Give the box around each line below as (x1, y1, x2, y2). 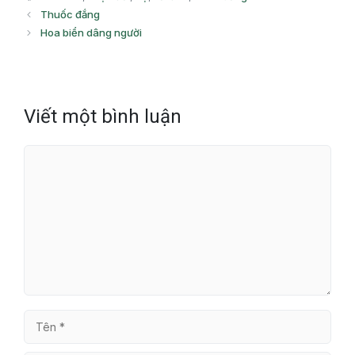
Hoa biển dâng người (40, 26, 142, 39)
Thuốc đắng (40, 8, 100, 21)
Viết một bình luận (24, 105, 181, 128)
